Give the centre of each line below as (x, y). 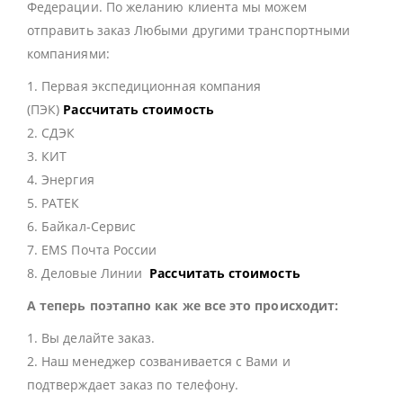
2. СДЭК (51, 133)
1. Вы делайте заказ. (91, 338)
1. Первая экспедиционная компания (144, 86)
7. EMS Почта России (92, 250)
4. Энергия (61, 180)
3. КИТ (47, 157)
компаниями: (68, 54)
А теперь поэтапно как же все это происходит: (183, 306)
